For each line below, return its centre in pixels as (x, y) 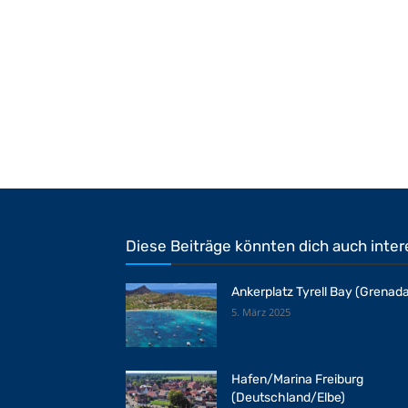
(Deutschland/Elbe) (288, 398)
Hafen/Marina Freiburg (297, 379)
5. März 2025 (261, 312)
